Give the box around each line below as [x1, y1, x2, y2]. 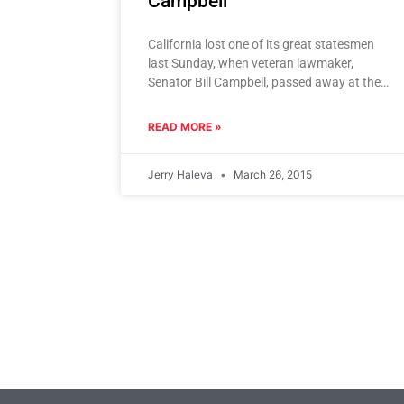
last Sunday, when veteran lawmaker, [148, 56, 354, 71]
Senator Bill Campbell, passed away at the [148, 75, 381, 90]
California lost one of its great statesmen [148, 37, 375, 52]
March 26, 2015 [231, 168, 313, 182]
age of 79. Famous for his [148, 94, 291, 109]
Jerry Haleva [148, 168, 216, 182]
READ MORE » [148, 120, 223, 134]
